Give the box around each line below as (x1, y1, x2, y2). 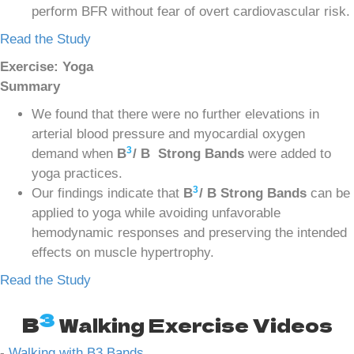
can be (307, 185, 350, 201)
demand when (32, 145, 117, 161)
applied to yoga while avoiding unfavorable (32, 205, 281, 220)
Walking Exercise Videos (54, 310, 333, 338)
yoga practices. (32, 165, 122, 181)
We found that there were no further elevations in (32, 106, 319, 122)
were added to (244, 145, 331, 161)
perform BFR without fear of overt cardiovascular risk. (32, 3, 350, 19)
